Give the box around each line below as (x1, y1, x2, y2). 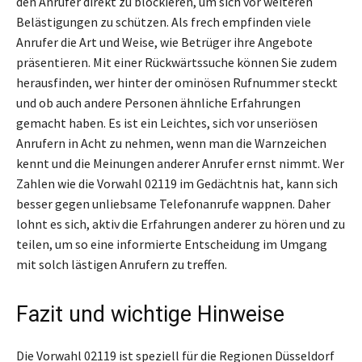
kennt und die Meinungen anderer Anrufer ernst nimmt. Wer (16, 155, 344, 172)
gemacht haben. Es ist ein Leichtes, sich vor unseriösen (16, 115, 318, 132)
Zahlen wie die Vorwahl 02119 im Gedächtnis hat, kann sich (16, 175, 338, 192)
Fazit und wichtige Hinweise (16, 301, 284, 328)
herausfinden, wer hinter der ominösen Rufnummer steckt (16, 74, 338, 91)
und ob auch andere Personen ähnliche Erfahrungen (16, 95, 301, 112)
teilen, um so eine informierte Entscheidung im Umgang (16, 236, 327, 253)
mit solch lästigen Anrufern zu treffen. (16, 256, 227, 273)
